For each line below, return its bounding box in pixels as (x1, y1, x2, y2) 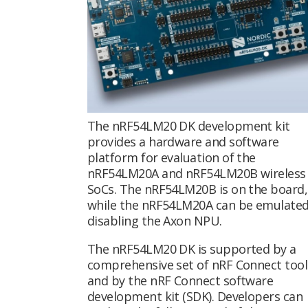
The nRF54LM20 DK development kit (87, 117, 290, 134)
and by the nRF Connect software (87, 272, 274, 289)
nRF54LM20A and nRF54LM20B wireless (87, 164, 306, 181)
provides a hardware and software (87, 133, 279, 150)
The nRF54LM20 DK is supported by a (87, 240, 296, 257)
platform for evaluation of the (87, 148, 256, 166)
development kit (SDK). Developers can (87, 287, 303, 305)
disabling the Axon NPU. (87, 212, 222, 229)
